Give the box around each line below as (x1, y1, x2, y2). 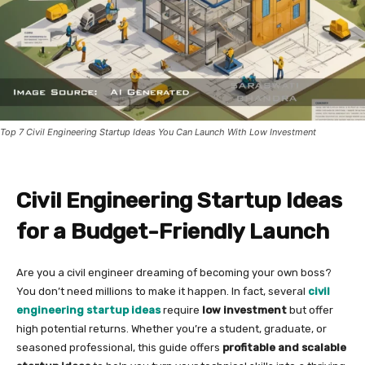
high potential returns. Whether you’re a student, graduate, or (16, 323, 327, 336)
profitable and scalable (222, 341, 346, 354)
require (161, 304, 202, 317)
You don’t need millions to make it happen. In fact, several (16, 285, 308, 298)
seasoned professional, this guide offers (16, 341, 222, 354)
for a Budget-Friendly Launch (16, 218, 329, 245)
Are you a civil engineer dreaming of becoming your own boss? (16, 266, 332, 279)
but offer (287, 304, 333, 317)
